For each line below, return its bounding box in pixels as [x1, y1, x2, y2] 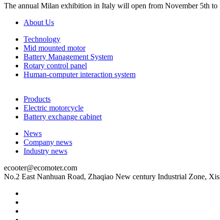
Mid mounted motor [24, 43, 85, 52]
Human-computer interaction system [24, 70, 136, 79]
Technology [24, 34, 60, 43]
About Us [24, 18, 54, 27]
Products [24, 94, 51, 103]
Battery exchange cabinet [24, 112, 102, 121]
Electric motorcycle [24, 103, 83, 112]
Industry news [24, 146, 67, 155]
